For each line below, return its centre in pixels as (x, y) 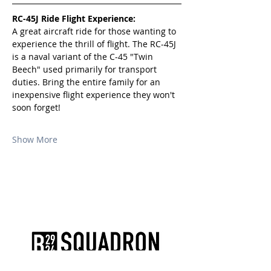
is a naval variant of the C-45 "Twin (84, 57)
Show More (35, 139)
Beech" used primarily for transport (86, 69)
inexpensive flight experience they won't (95, 95)
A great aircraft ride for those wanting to (95, 31)
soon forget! (36, 107)
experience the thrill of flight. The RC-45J (95, 44)
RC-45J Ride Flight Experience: (74, 18)
